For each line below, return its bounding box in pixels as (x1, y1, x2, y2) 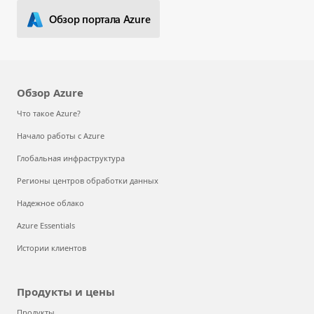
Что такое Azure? (17, 107, 81, 118)
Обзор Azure (17, 85, 83, 100)
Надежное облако (17, 197, 84, 208)
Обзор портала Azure (49, 12, 151, 27)
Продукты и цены (17, 284, 115, 299)
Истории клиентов (17, 242, 86, 253)
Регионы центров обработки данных (17, 175, 158, 186)
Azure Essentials (17, 219, 75, 231)
